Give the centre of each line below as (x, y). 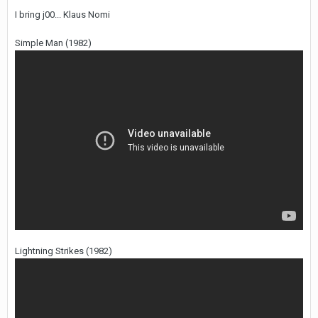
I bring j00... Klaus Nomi (62, 15)
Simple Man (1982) (53, 43)
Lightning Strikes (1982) (64, 251)
